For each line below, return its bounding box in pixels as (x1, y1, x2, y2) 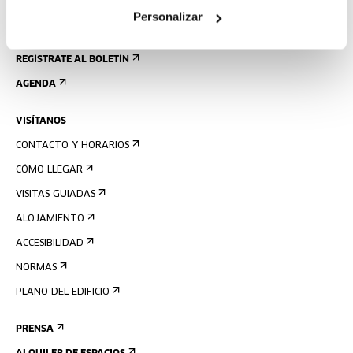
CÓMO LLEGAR (16, 165, 83, 175)
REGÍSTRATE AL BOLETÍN (16, 55, 129, 65)
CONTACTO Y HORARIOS (16, 141, 129, 150)
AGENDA (16, 80, 56, 89)
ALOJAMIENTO (16, 214, 84, 224)
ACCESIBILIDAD (16, 239, 84, 248)
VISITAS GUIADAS (16, 190, 95, 199)
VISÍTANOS (16, 117, 66, 126)
